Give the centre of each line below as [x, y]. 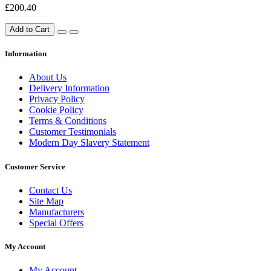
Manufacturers [57, 212]
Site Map [46, 201]
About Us [48, 77]
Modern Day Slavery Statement [89, 143]
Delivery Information [69, 88]
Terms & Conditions [68, 121]
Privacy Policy [57, 99]
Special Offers [56, 223]
